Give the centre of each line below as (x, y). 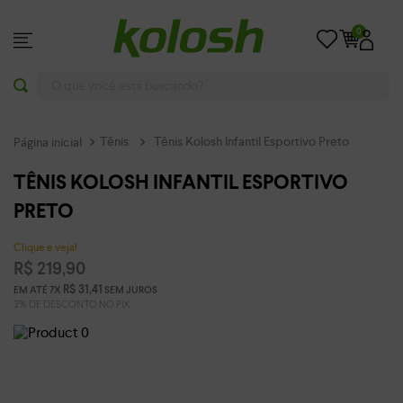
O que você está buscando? (100, 78)
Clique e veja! (45, 247)
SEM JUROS (130, 290)
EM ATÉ (31, 290)
